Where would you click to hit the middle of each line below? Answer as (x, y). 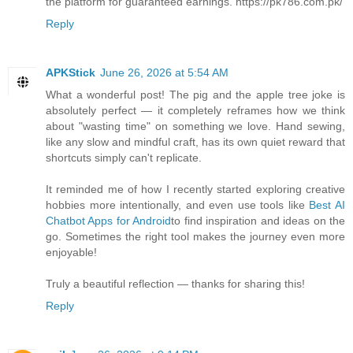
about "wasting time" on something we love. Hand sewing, (195, 126)
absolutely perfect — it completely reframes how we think (195, 110)
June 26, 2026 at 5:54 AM (164, 72)
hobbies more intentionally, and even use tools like (178, 204)
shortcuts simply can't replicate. (124, 157)
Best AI (327, 204)
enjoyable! (71, 252)
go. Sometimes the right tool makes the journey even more (195, 236)
